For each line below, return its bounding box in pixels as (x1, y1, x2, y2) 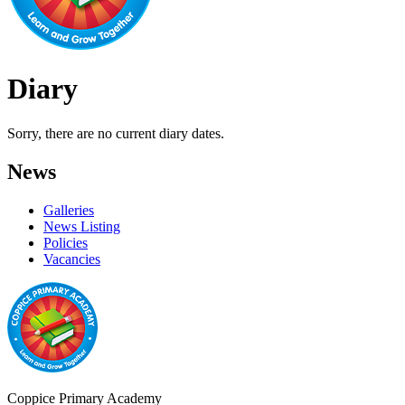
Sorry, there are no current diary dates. (7, 125, 224, 141)
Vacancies (43, 250, 100, 267)
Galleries (43, 202, 94, 218)
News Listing (43, 218, 120, 234)
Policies (43, 234, 88, 250)
